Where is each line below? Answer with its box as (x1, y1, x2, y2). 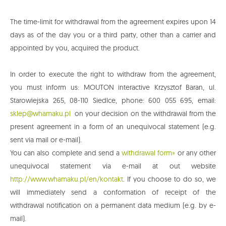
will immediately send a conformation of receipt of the (10, 188, 216, 197)
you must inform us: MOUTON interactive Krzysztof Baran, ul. (10, 83, 216, 92)
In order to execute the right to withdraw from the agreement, (10, 70, 216, 79)
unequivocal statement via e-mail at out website (10, 161, 216, 171)
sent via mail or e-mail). (10, 135, 82, 145)
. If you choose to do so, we (123, 175, 216, 184)
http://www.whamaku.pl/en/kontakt (10, 175, 123, 184)
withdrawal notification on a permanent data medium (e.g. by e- (10, 201, 216, 210)
